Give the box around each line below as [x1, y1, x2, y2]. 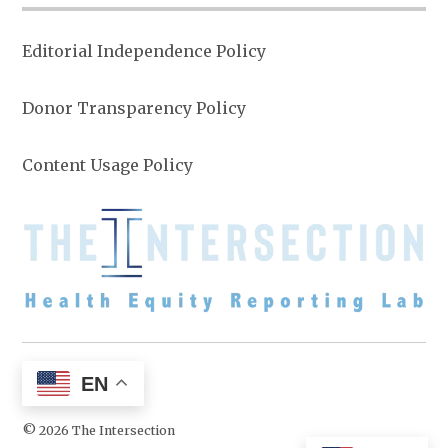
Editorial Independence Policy [22, 41, 267, 61]
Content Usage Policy [22, 155, 194, 175]
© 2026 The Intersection [22, 422, 176, 438]
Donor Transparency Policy [22, 98, 247, 118]
